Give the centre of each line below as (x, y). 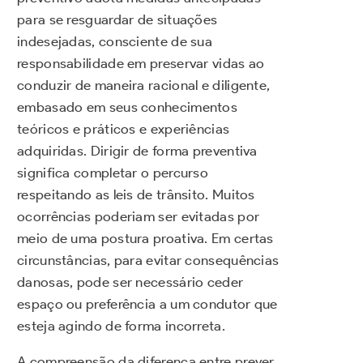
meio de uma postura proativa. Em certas (145, 238)
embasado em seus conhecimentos (128, 107)
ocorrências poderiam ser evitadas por (139, 216)
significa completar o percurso (113, 172)
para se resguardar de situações (117, 19)
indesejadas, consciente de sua (115, 41)
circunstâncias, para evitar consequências (148, 260)
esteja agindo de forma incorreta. (121, 325)
